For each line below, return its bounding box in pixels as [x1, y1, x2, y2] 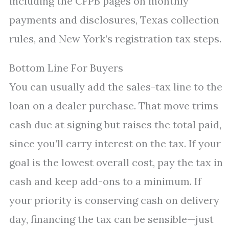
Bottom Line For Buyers [9, 61, 123, 74]
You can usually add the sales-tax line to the [9, 80, 222, 93]
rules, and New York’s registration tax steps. [9, 32, 221, 45]
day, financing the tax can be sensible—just [9, 213, 214, 225]
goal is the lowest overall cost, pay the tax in [9, 156, 223, 169]
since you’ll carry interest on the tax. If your [9, 137, 221, 150]
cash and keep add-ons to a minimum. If [9, 175, 201, 188]
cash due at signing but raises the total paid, [9, 118, 221, 131]
